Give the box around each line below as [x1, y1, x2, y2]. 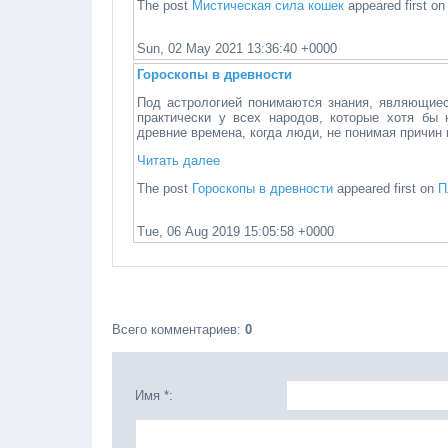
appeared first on [333, 181, 439, 196]
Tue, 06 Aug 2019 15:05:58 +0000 [137, 224, 335, 239]
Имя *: [135, 388, 174, 403]
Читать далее [137, 153, 221, 168]
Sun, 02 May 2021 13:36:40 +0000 [137, 41, 338, 56]
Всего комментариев [112, 322, 238, 337]
